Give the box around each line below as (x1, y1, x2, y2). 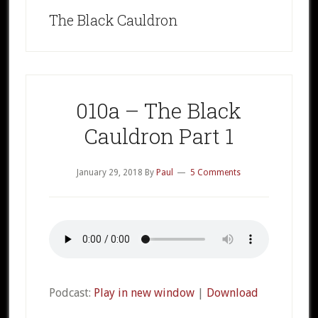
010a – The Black (76, 97, 242, 124)
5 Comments (190, 168, 241, 177)
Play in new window (93, 286, 194, 300)
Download (206, 286, 258, 300)
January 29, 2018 (77, 168, 143, 177)
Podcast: (48, 286, 94, 300)
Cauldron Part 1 (84, 122, 234, 150)
